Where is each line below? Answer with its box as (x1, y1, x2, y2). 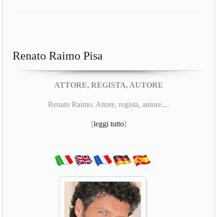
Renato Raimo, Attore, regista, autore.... (48, 100, 169, 109)
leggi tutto (93, 120, 124, 128)
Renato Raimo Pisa (13, 49, 103, 62)
